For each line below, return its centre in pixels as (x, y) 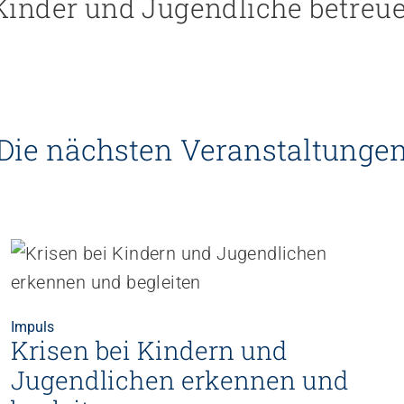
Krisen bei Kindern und (149, 350)
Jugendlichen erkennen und (180, 380)
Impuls (32, 326)
